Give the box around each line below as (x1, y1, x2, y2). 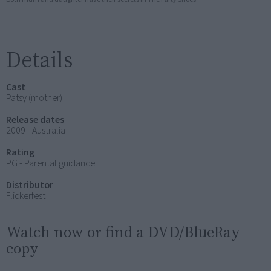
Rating (6, 145, 34, 159)
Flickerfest (6, 189, 45, 203)
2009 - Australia (6, 123, 65, 137)
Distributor (6, 178, 53, 192)
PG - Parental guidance (6, 156, 95, 170)
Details (6, 44, 73, 74)
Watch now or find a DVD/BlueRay (6, 221, 240, 242)
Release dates (6, 113, 64, 126)
